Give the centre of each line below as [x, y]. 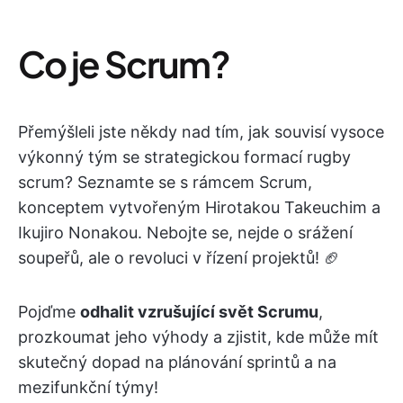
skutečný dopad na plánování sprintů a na [177, 362]
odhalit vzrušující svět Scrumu [199, 312]
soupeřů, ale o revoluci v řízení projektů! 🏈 [179, 258]
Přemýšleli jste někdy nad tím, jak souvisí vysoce [201, 132]
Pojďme [49, 312]
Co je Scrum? [124, 63]
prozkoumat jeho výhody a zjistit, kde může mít [198, 337]
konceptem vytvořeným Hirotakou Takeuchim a [199, 207]
